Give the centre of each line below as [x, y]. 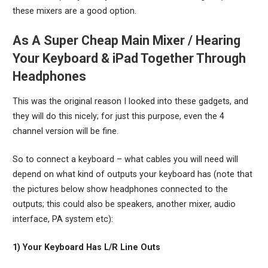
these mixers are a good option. [74, 11]
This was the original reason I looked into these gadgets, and [130, 102]
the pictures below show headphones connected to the [120, 189]
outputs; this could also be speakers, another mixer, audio [124, 204]
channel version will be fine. [65, 132]
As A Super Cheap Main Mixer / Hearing [126, 41]
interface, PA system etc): [63, 219]
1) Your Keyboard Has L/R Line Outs [86, 247]
